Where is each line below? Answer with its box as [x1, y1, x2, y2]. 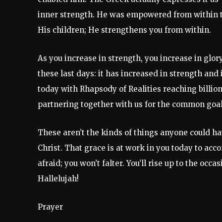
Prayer [38, 202, 63, 212]
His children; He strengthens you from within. [38, 25, 211, 35]
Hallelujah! [38, 174, 79, 184]
